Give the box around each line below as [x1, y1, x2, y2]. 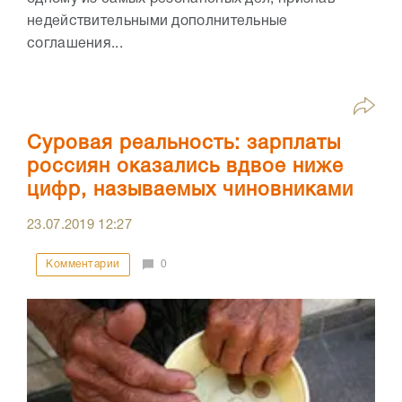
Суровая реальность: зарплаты [27, 135, 341, 153]
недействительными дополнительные [27, 15, 288, 29]
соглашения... [27, 38, 123, 51]
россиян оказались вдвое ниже [27, 158, 344, 177]
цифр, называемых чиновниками [27, 181, 354, 200]
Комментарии [46, 259, 120, 270]
